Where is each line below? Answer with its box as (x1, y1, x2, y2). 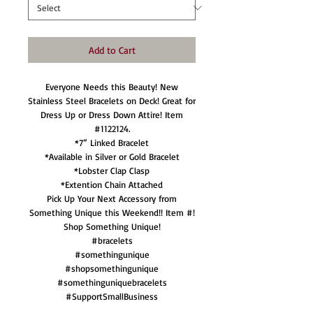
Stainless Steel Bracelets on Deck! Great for (28, 95, 196, 106)
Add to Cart (88, 44, 136, 56)
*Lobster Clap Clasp (74, 165, 150, 176)
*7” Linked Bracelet (75, 137, 149, 148)
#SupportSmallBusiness (66, 291, 158, 302)
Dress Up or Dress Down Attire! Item (41, 109, 183, 120)
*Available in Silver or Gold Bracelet (44, 151, 180, 162)
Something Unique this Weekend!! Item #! (29, 207, 195, 218)
